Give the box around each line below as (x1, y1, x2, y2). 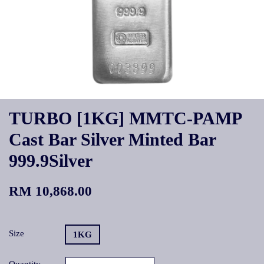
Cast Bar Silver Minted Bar (9, 130, 216, 149)
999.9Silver (9, 151, 93, 170)
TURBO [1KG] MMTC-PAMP (9, 108, 241, 128)
